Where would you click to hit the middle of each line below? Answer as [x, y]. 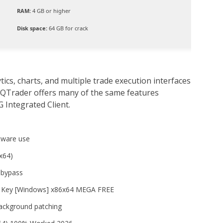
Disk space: [32, 28]
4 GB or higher [51, 11]
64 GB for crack [68, 28]
